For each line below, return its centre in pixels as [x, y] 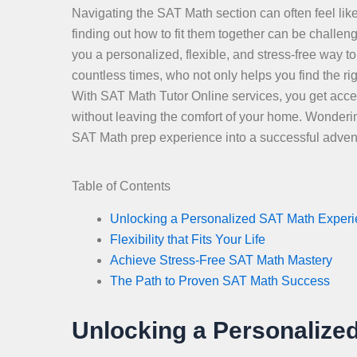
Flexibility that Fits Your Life [188, 239]
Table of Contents [121, 186]
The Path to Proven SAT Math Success [220, 280]
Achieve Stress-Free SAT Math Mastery [221, 260]
